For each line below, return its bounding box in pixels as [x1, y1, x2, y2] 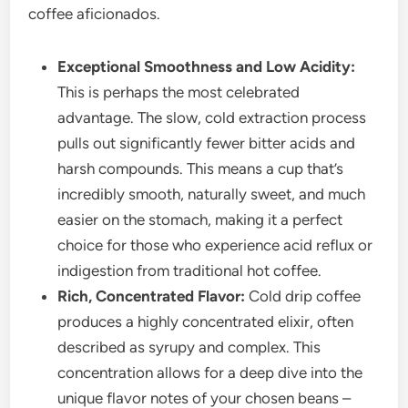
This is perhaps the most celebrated [57, 83, 301, 102]
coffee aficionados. [28, 5, 161, 24]
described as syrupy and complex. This [57, 338, 321, 357]
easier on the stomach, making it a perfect [57, 210, 343, 229]
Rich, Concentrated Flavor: [57, 287, 246, 306]
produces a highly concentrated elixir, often [57, 312, 354, 331]
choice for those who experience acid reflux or [57, 236, 373, 255]
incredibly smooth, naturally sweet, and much [57, 185, 366, 204]
